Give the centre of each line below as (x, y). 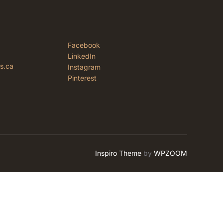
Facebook (84, 45)
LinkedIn (82, 56)
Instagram (84, 67)
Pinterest (82, 78)
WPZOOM (170, 153)
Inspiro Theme (118, 153)
